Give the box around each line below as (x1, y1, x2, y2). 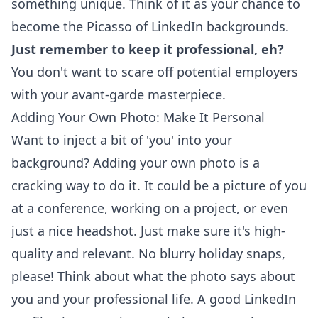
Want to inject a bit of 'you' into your (11, 131, 232, 148)
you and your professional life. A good (11, 290, 244, 307)
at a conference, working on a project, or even (11, 199, 288, 216)
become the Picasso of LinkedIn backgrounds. (11, 18, 289, 35)
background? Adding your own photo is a (11, 154, 260, 171)
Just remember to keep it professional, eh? (11, 40, 284, 57)
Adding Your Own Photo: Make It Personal (11, 109, 265, 126)
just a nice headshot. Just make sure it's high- (11, 222, 285, 239)
